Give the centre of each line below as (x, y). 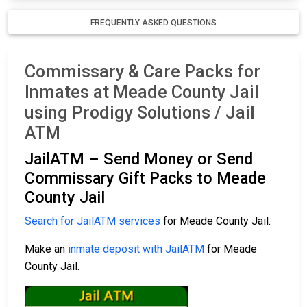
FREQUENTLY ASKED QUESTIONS (153, 23)
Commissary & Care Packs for (143, 72)
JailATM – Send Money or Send (139, 159)
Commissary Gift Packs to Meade (145, 179)
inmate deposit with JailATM (136, 249)
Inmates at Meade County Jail (142, 93)
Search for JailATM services (93, 221)
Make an (46, 249)
